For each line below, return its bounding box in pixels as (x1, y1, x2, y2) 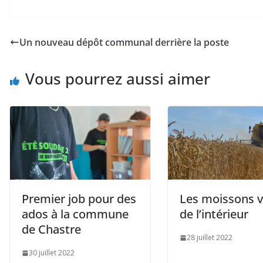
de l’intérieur (180, 206, 248, 222)
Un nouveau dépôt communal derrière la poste (19, 35, 229, 49)
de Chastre (22, 221, 81, 238)
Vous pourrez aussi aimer (25, 68, 210, 89)
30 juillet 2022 (29, 248, 75, 258)
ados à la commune (22, 206, 129, 222)
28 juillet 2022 (187, 232, 232, 243)
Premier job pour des (22, 191, 136, 207)
